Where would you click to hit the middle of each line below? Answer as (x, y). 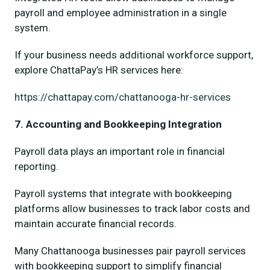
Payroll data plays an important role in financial (120, 151)
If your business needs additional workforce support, (134, 55)
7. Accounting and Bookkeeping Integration (118, 124)
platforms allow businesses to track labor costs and (132, 208)
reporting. (36, 166)
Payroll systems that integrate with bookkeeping (123, 193)
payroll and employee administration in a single (121, 12)
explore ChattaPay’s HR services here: (99, 70)
